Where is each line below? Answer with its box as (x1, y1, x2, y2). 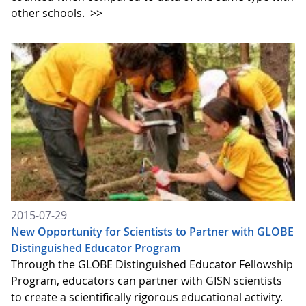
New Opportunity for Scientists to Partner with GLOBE (11, 224, 294, 240)
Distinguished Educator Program (11, 240, 180, 256)
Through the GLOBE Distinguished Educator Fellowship (11, 257, 293, 273)
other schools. (11, 5, 87, 20)
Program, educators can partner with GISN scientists (11, 273, 282, 289)
